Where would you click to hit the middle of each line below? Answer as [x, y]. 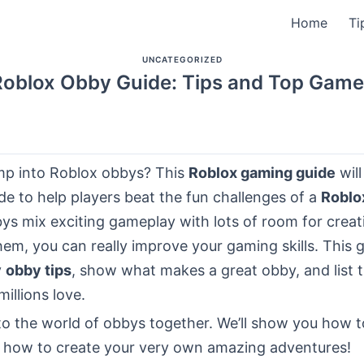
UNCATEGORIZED [182, 59]
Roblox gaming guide [262, 173]
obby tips [39, 270]
